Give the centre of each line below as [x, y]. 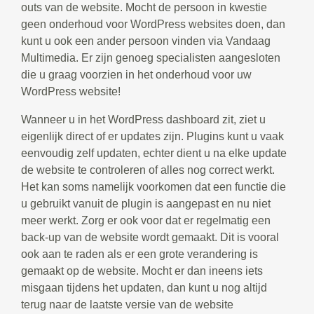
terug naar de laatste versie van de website [127, 305]
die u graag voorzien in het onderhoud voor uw [136, 75]
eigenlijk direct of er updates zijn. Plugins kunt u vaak [152, 137]
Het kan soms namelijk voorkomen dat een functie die [153, 187]
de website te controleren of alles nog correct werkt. [148, 170]
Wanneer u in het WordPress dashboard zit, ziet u [143, 120]
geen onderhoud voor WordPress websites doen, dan [153, 25]
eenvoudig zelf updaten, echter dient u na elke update [154, 153]
